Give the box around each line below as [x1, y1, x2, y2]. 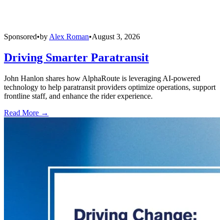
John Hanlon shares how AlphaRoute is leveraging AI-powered [4, 74, 200, 83]
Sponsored [4, 32, 37, 41]
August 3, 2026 [92, 32, 140, 41]
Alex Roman [49, 32, 89, 41]
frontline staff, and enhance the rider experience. [4, 92, 153, 101]
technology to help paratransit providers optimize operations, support [4, 83, 216, 92]
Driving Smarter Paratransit [4, 51, 149, 64]
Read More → [4, 109, 49, 117]
